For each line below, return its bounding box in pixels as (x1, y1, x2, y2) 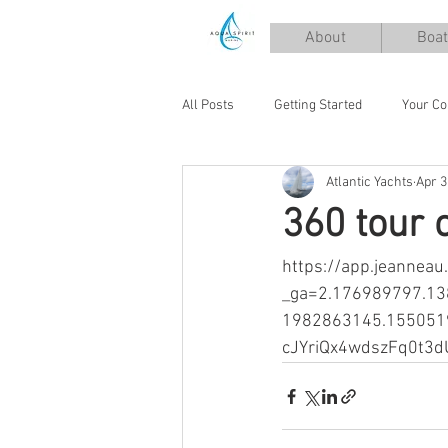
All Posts (182, 96, 234, 114)
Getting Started (274, 96, 362, 114)
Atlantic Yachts (326, 173, 413, 191)
